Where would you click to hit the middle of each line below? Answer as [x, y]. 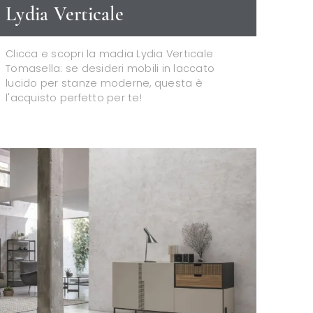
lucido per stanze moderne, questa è [104, 83]
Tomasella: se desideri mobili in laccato [110, 68]
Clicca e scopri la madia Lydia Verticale [109, 53]
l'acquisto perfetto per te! [74, 97]
